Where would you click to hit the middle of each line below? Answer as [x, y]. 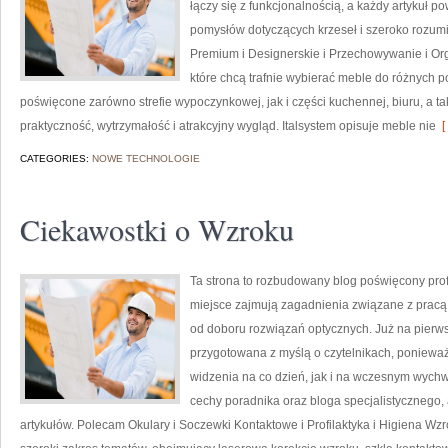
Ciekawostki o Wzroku [157, 229]
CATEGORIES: [56, 158]
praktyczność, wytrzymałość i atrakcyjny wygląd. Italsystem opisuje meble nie [228, 126]
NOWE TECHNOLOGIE [146, 158]
